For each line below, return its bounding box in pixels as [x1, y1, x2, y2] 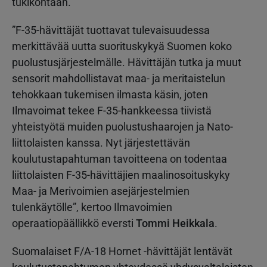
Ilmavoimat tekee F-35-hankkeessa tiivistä [12, 104, 212, 117]
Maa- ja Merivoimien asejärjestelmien [12, 184, 190, 197]
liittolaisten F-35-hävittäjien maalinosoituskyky [12, 168, 230, 181]
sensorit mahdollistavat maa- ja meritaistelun [12, 72, 225, 85]
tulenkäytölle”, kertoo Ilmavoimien [12, 200, 172, 213]
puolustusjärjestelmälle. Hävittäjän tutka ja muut [12, 55, 241, 69]
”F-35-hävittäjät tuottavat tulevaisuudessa [12, 23, 210, 36]
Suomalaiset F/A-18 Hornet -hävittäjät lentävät [12, 244, 232, 257]
